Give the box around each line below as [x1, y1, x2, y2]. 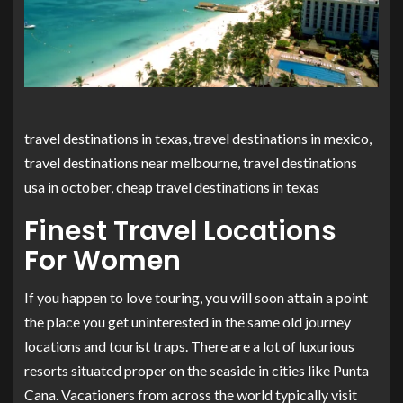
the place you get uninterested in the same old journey [24, 313, 351, 331]
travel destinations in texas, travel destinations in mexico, [24, 130, 372, 148]
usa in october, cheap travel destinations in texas [24, 178, 319, 196]
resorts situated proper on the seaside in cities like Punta [24, 362, 369, 380]
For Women [24, 242, 181, 281]
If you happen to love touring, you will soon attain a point [24, 289, 368, 307]
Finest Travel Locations [24, 212, 336, 251]
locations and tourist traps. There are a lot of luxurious [24, 337, 354, 355]
